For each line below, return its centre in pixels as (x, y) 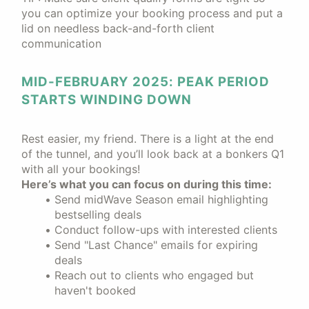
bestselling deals (98, 215)
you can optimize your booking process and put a (152, 13)
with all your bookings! (81, 169)
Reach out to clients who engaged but (154, 275)
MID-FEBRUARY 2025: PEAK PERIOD (146, 82)
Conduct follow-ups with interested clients (166, 230)
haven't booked (95, 290)
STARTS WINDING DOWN (107, 100)
